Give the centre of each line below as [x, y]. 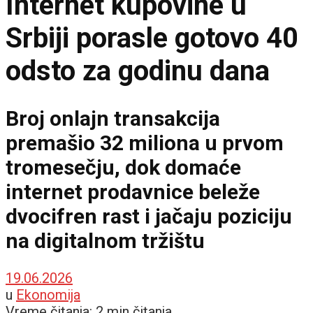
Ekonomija [48, 295]
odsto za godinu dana [138, 71]
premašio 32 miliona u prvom [145, 143]
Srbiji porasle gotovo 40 [152, 38]
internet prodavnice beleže [133, 191]
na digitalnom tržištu [105, 240]
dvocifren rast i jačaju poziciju [149, 216]
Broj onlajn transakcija [113, 118]
